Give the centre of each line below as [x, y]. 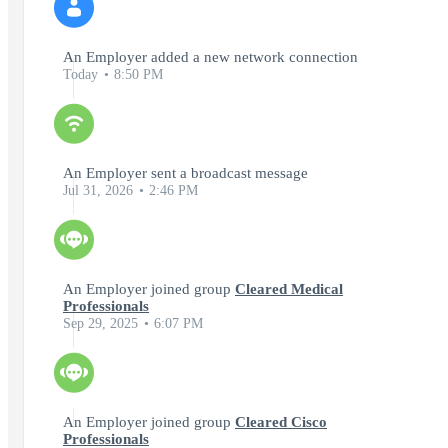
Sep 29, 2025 [100, 323]
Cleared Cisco [281, 422]
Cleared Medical [289, 289]
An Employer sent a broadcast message [185, 173]
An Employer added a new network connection [210, 57]
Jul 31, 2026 [98, 190]
